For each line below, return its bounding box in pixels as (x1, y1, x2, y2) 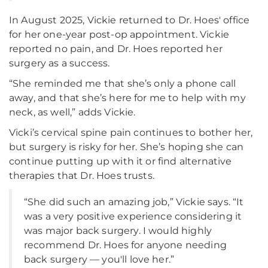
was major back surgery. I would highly (24, 225, 212, 236)
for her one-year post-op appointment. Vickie (9, 29, 230, 40)
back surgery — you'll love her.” (24, 254, 175, 265)
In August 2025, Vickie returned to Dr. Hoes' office (9, 14, 250, 26)
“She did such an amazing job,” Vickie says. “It (24, 196, 244, 208)
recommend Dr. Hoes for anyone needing (24, 239, 227, 251)
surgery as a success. (9, 57, 110, 69)
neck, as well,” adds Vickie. (9, 106, 136, 118)
